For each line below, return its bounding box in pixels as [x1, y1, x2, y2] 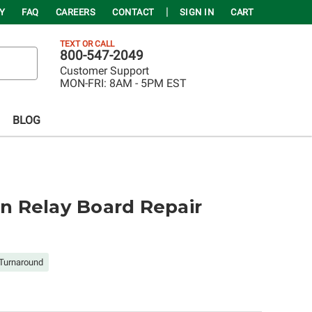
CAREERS [55, 7, 95, 17]
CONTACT [112, 7, 155, 17]
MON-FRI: [60, 77, 107, 91]
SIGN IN [179, 7, 214, 17]
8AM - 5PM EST [109, 77, 187, 91]
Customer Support [60, 64, 149, 78]
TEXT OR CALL [60, 38, 114, 49]
